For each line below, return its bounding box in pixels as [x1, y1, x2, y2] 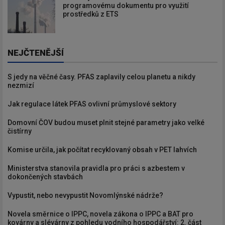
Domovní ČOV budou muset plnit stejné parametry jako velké [8, 119, 204, 127]
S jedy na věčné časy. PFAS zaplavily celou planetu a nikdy [8, 73, 195, 81]
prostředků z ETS [63, 10, 119, 19]
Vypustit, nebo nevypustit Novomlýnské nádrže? [8, 191, 163, 200]
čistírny [8, 127, 32, 136]
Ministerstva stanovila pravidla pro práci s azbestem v [8, 164, 185, 173]
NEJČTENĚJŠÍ [8, 48, 64, 58]
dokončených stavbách [8, 173, 83, 181]
